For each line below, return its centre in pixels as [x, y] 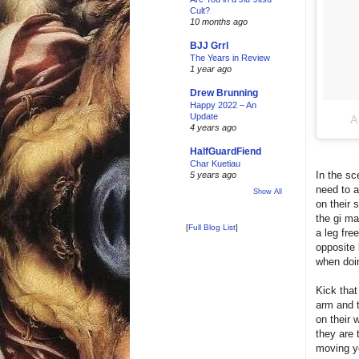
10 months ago [219, 22]
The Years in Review [230, 58]
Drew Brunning [224, 93]
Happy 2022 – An [223, 105]
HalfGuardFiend [226, 151]
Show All [268, 192]
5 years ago [213, 175]
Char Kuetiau [215, 163]
